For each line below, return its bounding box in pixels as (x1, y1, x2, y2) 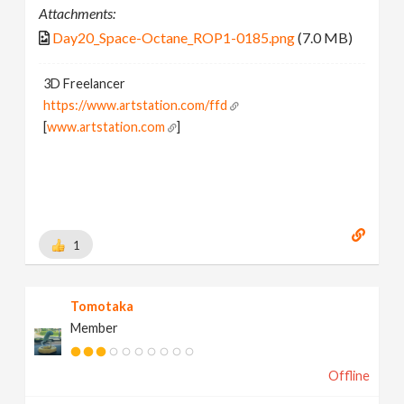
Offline (327, 368, 370, 384)
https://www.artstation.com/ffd (43, 97, 228, 114)
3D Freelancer (43, 76, 126, 92)
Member (70, 320, 119, 336)
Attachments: (39, 5, 116, 23)
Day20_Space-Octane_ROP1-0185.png (52, 29, 296, 47)
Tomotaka (70, 298, 134, 315)
